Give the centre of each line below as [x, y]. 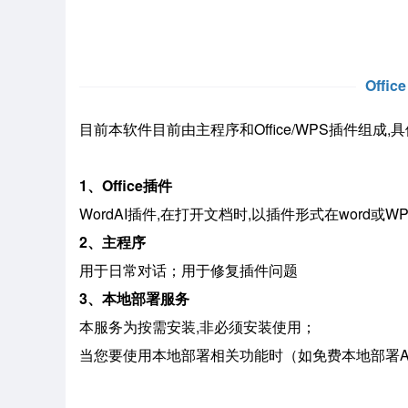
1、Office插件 [126, 185]
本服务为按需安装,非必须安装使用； [198, 326]
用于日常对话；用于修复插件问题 [189, 270]
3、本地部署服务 [134, 298]
